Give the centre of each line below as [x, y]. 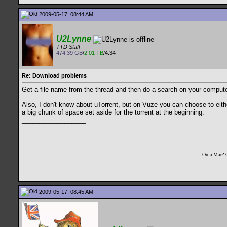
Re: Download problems [54, 75]
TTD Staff [68, 47]
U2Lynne [74, 39]
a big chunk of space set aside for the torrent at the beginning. [113, 112]
